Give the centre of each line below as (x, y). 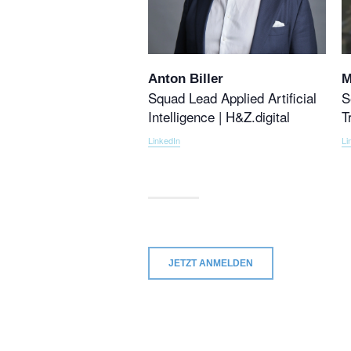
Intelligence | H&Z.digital (219, 116)
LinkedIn (165, 140)
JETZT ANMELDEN (211, 263)
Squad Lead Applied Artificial (233, 97)
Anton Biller (186, 78)
